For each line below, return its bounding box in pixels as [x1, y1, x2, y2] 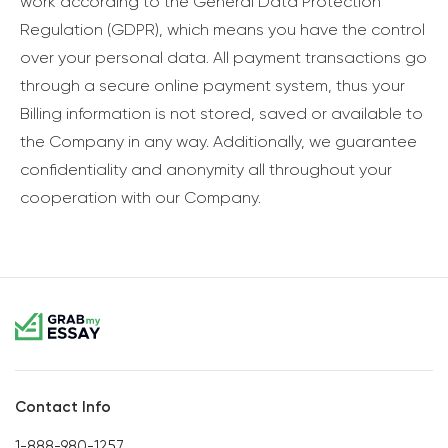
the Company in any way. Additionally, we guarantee [20, 132, 417, 152]
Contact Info [15, 397, 111, 416]
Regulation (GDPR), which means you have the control [20, 20, 425, 40]
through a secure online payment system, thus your [20, 76, 405, 96]
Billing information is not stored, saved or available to [20, 104, 423, 124]
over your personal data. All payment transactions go [20, 48, 427, 68]
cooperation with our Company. [20, 188, 261, 208]
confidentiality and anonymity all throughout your [20, 160, 392, 180]
